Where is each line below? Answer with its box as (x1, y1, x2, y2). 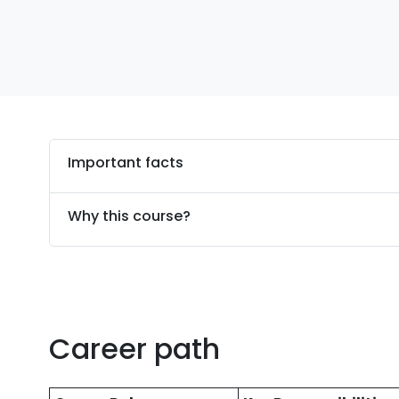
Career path (49, 329, 221, 369)
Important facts (68, 152, 184, 173)
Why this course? (68, 206, 191, 226)
